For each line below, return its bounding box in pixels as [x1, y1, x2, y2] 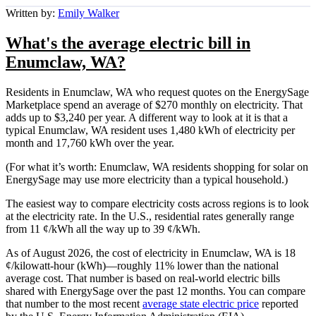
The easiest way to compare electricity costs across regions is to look [6, 197, 309, 209]
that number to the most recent [6, 297, 142, 310]
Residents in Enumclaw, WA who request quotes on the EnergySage [6, 85, 309, 98]
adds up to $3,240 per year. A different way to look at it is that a [6, 111, 288, 123]
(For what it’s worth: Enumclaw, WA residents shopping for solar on [6, 160, 308, 173]
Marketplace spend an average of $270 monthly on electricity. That [6, 98, 303, 111]
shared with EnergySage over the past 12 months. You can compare [6, 284, 305, 297]
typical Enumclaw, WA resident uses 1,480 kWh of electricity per [6, 123, 295, 136]
